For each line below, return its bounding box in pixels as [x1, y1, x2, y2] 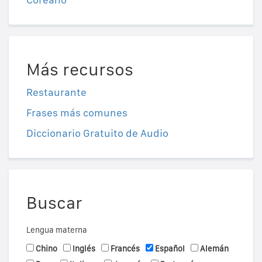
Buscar [26, 192, 82, 213]
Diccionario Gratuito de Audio [26, 127, 168, 140]
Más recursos [26, 58, 133, 80]
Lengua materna [26, 225, 87, 235]
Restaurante [26, 86, 87, 99]
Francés [111, 244, 140, 254]
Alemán [200, 244, 229, 254]
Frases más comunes [26, 106, 127, 119]
